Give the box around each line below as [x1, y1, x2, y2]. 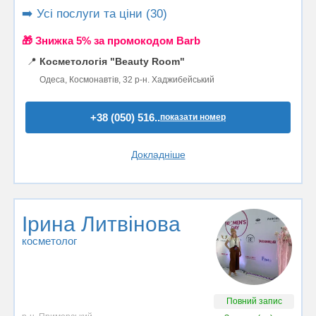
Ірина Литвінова [22, 212, 181, 236]
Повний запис [226, 296, 282, 306]
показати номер [160, 112, 226, 122]
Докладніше [130, 149, 186, 160]
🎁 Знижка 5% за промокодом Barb [22, 35, 200, 47]
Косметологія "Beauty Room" [39, 56, 185, 67]
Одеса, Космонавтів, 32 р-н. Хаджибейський [39, 75, 214, 85]
